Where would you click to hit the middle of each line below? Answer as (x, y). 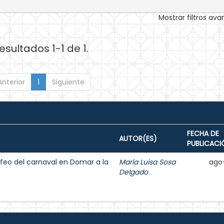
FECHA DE (203, 133)
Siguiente (68, 82)
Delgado (133, 172)
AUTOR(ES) (138, 138)
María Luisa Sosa (147, 162)
